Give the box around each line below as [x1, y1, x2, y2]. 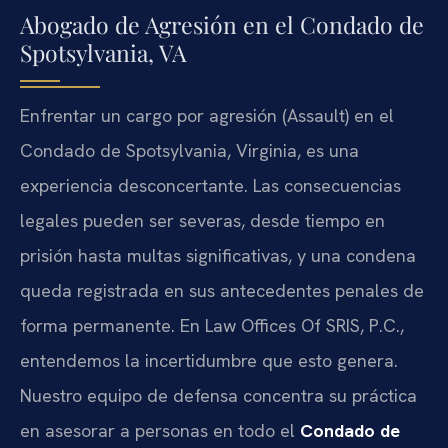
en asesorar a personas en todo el [20, 418, 300, 442]
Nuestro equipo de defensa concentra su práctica [20, 383, 417, 407]
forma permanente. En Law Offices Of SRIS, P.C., [20, 313, 404, 337]
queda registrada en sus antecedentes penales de [20, 278, 424, 302]
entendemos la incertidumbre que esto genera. [20, 348, 398, 372]
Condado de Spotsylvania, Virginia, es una [20, 138, 359, 162]
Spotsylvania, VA [20, 36, 186, 68]
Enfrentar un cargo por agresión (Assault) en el [20, 103, 394, 127]
